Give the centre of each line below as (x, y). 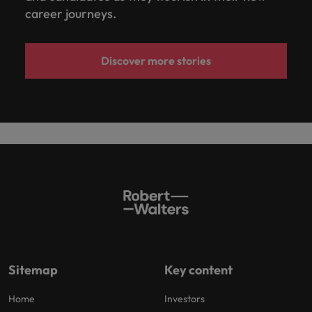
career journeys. (72, 13)
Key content (198, 270)
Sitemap (33, 270)
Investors (185, 298)
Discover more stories (156, 60)
